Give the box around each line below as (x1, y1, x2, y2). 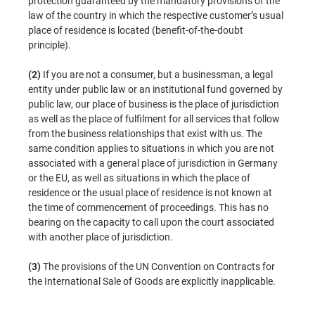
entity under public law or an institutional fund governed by (28, 83, 283, 95)
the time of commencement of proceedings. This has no (28, 201, 269, 213)
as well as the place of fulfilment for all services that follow (28, 112, 280, 124)
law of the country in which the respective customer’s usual (28, 9, 283, 21)
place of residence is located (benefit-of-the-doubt (28, 24, 243, 36)
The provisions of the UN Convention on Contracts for (41, 260, 275, 272)
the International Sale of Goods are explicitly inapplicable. (28, 275, 276, 287)
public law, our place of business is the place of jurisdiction (28, 98, 279, 110)
